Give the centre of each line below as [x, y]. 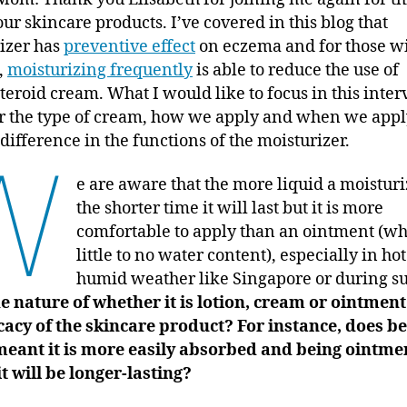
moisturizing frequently [100, 70]
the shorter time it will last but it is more [230, 209]
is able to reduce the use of [296, 70]
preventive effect [129, 46]
